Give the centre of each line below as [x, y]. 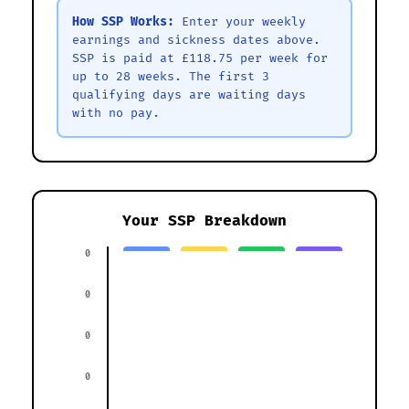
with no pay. [116, 113]
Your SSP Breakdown [204, 220]
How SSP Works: [123, 21]
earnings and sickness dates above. [196, 40]
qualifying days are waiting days [189, 94]
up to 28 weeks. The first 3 [171, 76]
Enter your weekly [240, 21]
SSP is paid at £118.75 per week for [200, 58]
